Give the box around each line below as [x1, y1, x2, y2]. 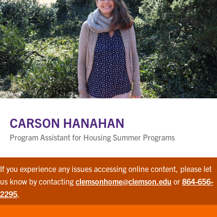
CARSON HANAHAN [10, 114, 127, 130]
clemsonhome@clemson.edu [76, 176, 171, 186]
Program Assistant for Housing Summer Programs [10, 132, 175, 142]
